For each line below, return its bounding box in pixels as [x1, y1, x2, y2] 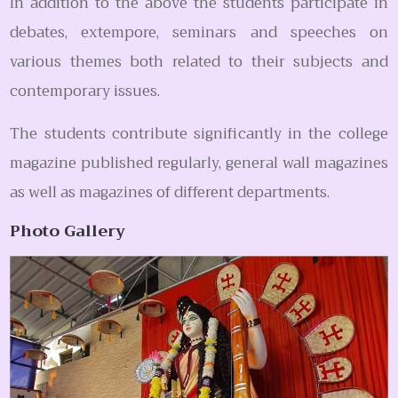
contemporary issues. [10, 78, 161, 105]
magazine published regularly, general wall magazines [10, 150, 388, 177]
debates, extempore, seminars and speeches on [10, 20, 388, 46]
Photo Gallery [10, 217, 126, 246]
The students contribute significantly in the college [10, 121, 388, 147]
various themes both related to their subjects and [10, 49, 388, 76]
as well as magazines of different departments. [10, 179, 330, 206]
